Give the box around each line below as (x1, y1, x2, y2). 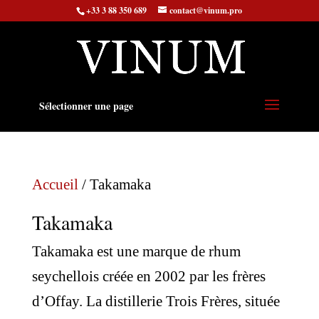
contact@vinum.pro (169, 4, 243, 16)
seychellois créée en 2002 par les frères (31, 268, 266, 285)
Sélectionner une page (38, 98, 133, 113)
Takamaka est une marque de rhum (31, 243, 241, 260)
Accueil (31, 176, 78, 193)
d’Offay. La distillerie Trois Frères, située (31, 293, 280, 310)
